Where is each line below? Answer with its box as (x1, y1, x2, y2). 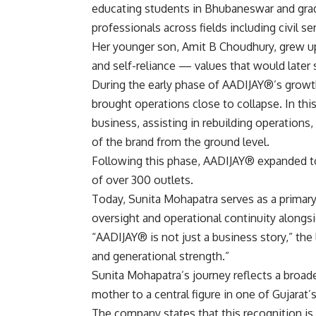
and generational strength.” (92, 249, 229, 264)
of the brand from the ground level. (92, 135, 269, 150)
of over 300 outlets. (92, 173, 193, 188)
